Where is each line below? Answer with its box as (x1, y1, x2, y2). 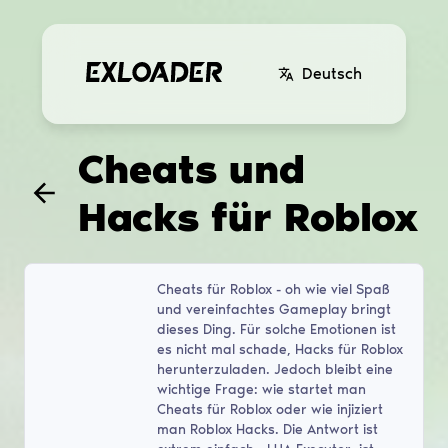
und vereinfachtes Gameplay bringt (156, 300, 391, 318)
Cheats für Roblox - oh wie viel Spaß (156, 280, 390, 298)
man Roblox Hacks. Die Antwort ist (156, 420, 378, 438)
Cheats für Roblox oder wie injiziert (156, 400, 383, 418)
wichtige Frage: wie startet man (156, 380, 366, 398)
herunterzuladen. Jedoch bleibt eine (156, 360, 393, 378)
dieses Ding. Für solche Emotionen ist (156, 320, 396, 338)
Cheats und (78, 145, 305, 194)
